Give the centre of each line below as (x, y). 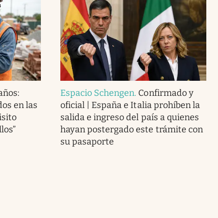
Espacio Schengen (97, 93)
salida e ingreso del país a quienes (129, 117)
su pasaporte (87, 141)
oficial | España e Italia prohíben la (130, 105)
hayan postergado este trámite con (131, 129)
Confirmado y (166, 93)
